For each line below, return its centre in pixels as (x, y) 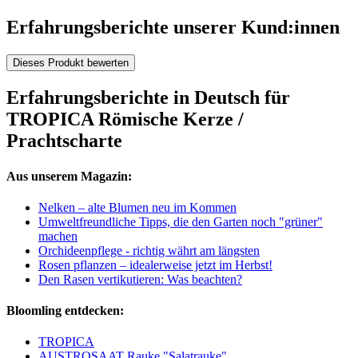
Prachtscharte (64, 141)
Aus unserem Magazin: (69, 176)
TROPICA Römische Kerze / (125, 119)
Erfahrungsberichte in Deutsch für (148, 98)
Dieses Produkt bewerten (71, 63)
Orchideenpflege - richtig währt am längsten (149, 250)
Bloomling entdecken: (65, 311)
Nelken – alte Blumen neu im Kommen (137, 207)
